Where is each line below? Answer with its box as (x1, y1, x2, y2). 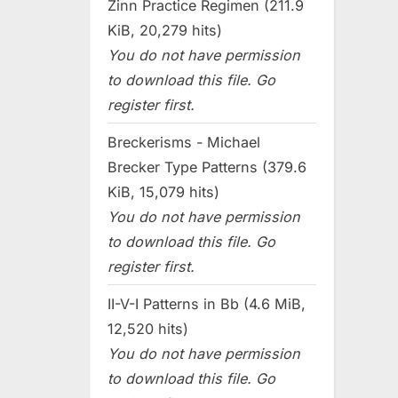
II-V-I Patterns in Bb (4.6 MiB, (107, 294, 306, 313)
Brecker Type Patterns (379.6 (107, 157, 306, 176)
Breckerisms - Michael (107, 132, 260, 151)
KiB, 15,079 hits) (107, 182, 219, 201)
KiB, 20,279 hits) (107, 20, 222, 39)
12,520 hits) (107, 319, 188, 338)
